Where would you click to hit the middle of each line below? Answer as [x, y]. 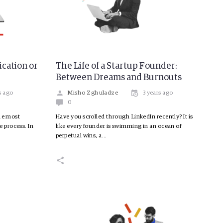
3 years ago [158, 93]
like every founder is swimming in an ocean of [119, 127]
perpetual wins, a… [81, 136]
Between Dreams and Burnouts [119, 78]
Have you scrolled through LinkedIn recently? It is [124, 117]
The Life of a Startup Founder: [116, 66]
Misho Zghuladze [93, 93]
